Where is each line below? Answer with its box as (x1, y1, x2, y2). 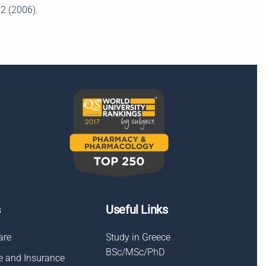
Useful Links (106, 202, 168, 217)
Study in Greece (106, 232, 171, 243)
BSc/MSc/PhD (106, 246, 165, 258)
